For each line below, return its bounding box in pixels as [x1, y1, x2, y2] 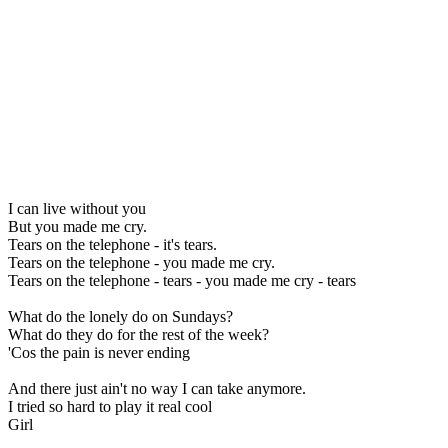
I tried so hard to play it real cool [8, 397, 212, 415]
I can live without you [8, 199, 146, 217]
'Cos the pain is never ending [8, 343, 190, 361]
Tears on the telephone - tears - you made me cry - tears [8, 271, 356, 289]
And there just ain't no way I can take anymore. [8, 379, 306, 397]
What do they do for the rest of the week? [8, 325, 269, 343]
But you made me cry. [8, 217, 147, 235]
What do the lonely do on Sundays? [8, 307, 233, 325]
